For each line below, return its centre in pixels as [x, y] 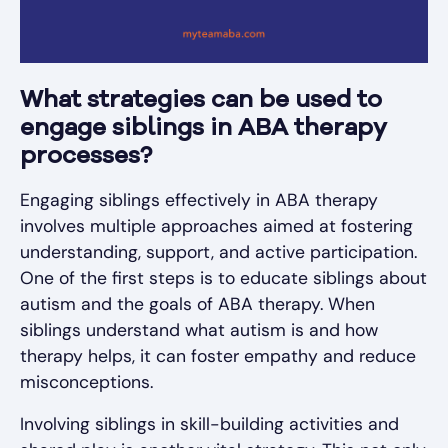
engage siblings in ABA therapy [203, 129]
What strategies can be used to [201, 101]
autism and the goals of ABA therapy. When [197, 304]
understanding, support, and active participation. [218, 252]
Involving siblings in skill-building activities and [209, 424]
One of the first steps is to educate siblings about [223, 278]
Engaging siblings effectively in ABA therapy [199, 200]
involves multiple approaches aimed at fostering [216, 226]
